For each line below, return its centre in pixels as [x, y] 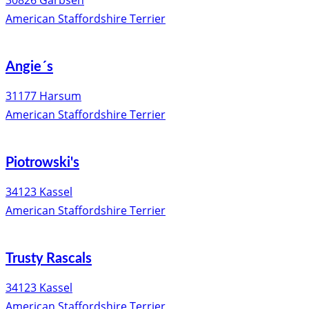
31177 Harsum [43, 96]
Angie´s [29, 67]
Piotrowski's [42, 163]
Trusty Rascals [49, 259]
